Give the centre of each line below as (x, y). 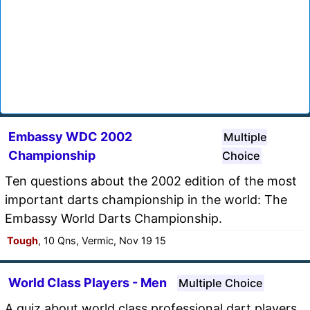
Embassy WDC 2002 (70, 136)
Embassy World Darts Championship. (113, 218)
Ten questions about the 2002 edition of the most (151, 181)
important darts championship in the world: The (146, 199)
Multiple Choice (221, 283)
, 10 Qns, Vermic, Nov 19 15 (102, 240)
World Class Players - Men (88, 282)
